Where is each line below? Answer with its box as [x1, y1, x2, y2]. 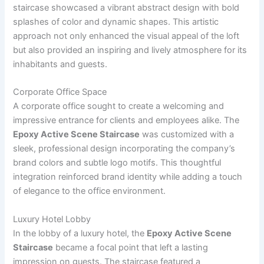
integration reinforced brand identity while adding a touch [13, 171, 243, 183]
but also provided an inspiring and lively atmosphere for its [13, 44, 247, 55]
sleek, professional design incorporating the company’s [13, 143, 236, 154]
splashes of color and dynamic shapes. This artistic [13, 16, 219, 27]
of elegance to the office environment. [13, 186, 166, 197]
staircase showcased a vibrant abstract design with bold [13, 2, 240, 13]
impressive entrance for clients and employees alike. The [13, 115, 240, 126]
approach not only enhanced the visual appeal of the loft [13, 30, 240, 41]
